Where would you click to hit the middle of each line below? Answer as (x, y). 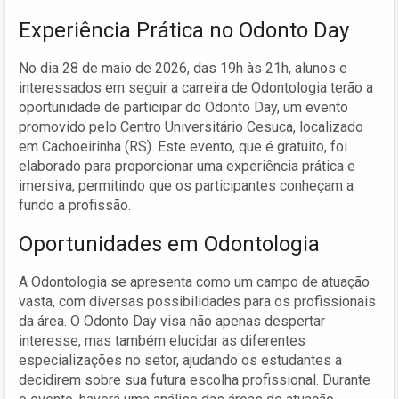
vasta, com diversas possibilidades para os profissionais (197, 301)
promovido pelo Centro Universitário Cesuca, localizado (191, 126)
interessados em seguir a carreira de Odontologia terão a (196, 87)
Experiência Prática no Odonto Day (184, 30)
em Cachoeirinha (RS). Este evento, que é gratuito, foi (183, 146)
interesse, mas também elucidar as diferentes (162, 340)
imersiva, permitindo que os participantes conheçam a (186, 185)
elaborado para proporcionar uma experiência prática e (187, 166)
